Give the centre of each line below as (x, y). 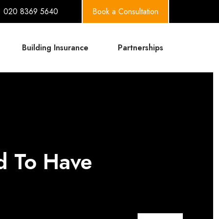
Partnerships (141, 48)
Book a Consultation (125, 11)
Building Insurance (55, 48)
